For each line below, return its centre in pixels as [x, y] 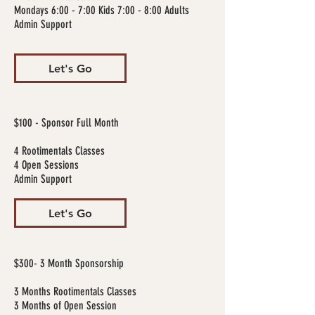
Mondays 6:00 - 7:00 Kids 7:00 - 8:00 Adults [102, 10]
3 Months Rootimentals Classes [75, 291]
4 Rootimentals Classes [59, 151]
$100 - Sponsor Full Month [66, 123]
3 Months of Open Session [67, 306]
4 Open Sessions [48, 165]
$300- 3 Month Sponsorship [69, 263]
